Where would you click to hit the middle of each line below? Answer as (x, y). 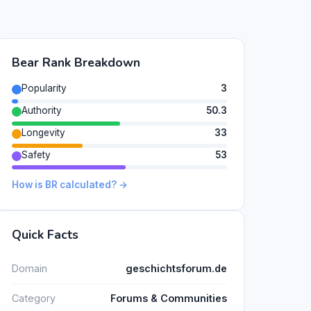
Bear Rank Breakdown (76, 63)
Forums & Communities (169, 299)
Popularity (44, 89)
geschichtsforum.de (176, 268)
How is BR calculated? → (70, 185)
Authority (42, 110)
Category (34, 299)
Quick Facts (45, 235)
